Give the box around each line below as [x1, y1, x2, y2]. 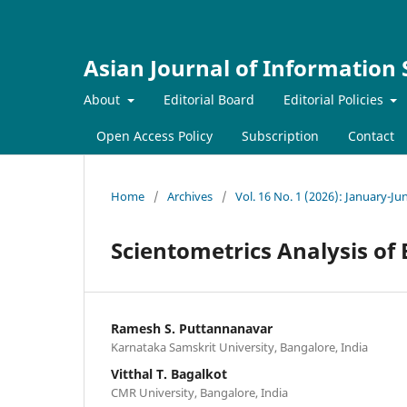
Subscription [242, 126, 319, 144]
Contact [348, 126, 394, 144]
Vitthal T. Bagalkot [111, 364, 227, 382]
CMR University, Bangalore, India [111, 383, 288, 401]
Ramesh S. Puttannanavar [111, 319, 273, 337]
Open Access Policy [96, 126, 213, 144]
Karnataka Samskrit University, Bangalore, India [111, 338, 368, 355]
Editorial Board [163, 90, 254, 108]
